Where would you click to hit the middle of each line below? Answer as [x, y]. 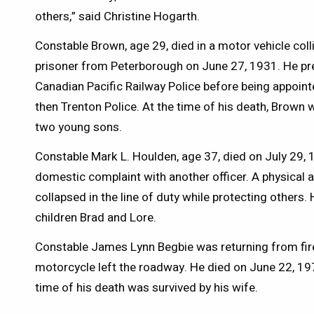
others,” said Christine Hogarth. [119, 17]
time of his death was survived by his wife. [147, 288]
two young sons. [79, 128]
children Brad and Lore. [96, 218]
